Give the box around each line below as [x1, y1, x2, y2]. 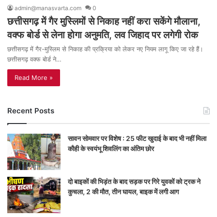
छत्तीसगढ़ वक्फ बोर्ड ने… [7, 55, 62, 63]
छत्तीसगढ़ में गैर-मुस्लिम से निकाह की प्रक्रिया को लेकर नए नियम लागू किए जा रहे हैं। [7, 45, 203, 53]
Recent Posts [7, 106, 54, 116]
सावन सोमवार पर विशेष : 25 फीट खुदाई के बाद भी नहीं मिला [68, 134, 206, 143]
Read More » [15, 74, 53, 82]
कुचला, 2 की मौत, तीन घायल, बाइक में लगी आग [68, 187, 179, 196]
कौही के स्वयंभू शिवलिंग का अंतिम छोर [68, 144, 155, 153]
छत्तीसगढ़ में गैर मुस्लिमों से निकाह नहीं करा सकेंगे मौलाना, [7, 15, 201, 28]
